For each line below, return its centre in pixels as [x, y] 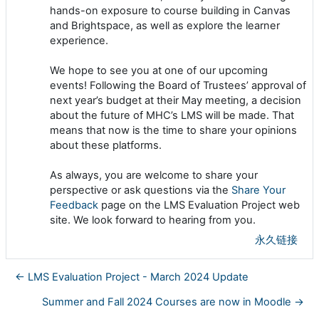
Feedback [74, 205]
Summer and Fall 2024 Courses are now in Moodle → [173, 302]
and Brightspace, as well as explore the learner [165, 26]
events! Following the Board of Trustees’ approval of [178, 86]
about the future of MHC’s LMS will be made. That [172, 116]
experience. [79, 41]
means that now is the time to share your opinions [173, 131]
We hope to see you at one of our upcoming [159, 71]
